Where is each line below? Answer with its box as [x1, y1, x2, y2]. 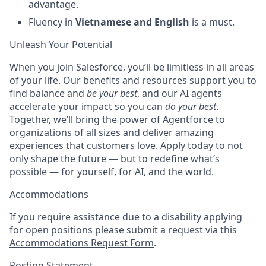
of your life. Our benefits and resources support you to [9, 74, 256, 87]
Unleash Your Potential [9, 38, 112, 51]
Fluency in [28, 15, 75, 28]
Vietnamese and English [75, 15, 189, 28]
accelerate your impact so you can [9, 100, 163, 113]
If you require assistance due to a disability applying [9, 210, 242, 223]
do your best [165, 100, 216, 113]
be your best [87, 87, 137, 100]
